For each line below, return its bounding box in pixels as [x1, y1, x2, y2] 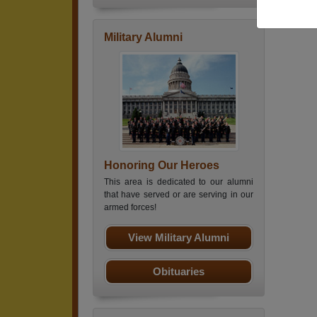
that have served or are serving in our [104, 190, 253, 200]
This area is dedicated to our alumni [104, 177, 253, 187]
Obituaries [153, 265, 204, 277]
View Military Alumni [128, 231, 229, 243]
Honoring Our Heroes [104, 159, 219, 171]
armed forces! [104, 202, 156, 212]
